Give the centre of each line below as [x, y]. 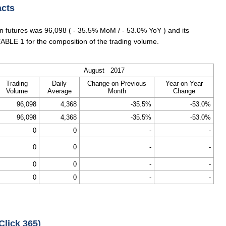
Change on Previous [117, 83]
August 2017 [104, 70]
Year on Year [184, 83]
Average [59, 91]
